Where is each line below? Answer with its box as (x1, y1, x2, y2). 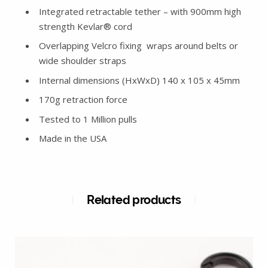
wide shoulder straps (39, 54, 126, 67)
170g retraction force (39, 93, 127, 106)
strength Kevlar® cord (39, 20, 132, 32)
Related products (87, 193, 181, 208)
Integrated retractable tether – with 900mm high (39, 5, 241, 17)
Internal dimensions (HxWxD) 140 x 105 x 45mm (39, 74, 240, 86)
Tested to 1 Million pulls (39, 112, 137, 125)
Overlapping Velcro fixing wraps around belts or (39, 39, 238, 52)
